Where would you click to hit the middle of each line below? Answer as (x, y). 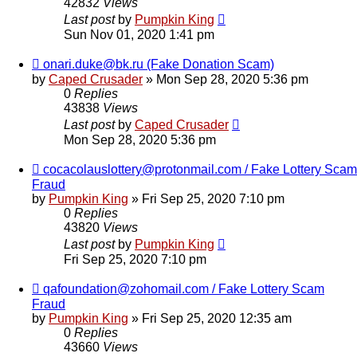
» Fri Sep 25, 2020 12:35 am (210, 319)
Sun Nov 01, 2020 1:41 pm (139, 35)
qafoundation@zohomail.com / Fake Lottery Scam (184, 289)
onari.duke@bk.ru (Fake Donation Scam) (159, 65)
